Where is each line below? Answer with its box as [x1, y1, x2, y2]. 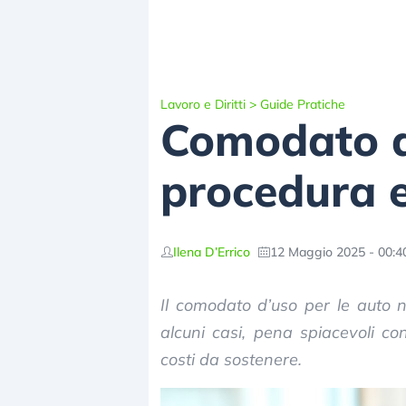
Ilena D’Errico [173, 243, 250, 260]
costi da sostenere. [160, 349, 302, 370]
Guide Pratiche [260, 96, 345, 112]
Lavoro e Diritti [160, 96, 246, 112]
